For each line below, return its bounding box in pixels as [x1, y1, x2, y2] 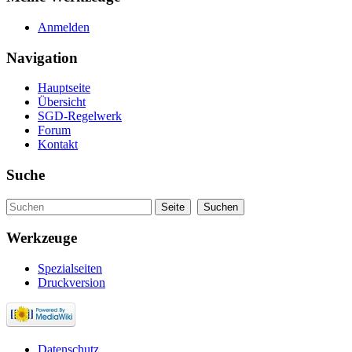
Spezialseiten [38, 262, 102, 276]
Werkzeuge [6, 229, 77, 247]
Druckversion [38, 276, 105, 290]
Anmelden [38, 20, 90, 34]
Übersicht [38, 95, 86, 109]
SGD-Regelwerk [38, 109, 122, 123]
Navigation [6, 49, 78, 66]
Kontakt [38, 137, 78, 152]
